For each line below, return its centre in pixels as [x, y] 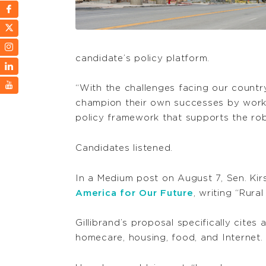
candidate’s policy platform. [142, 58]
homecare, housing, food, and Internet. [169, 238]
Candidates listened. [124, 148]
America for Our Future [134, 193]
